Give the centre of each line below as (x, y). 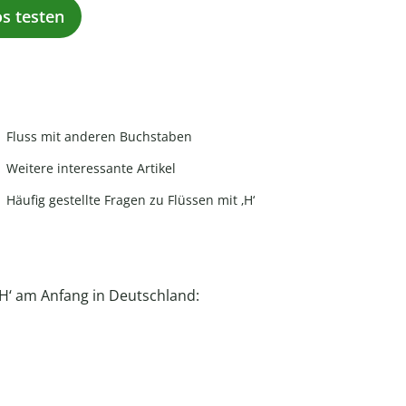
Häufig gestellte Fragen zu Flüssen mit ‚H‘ (130, 199)
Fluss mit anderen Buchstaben (99, 136)
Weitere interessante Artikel (91, 168)
